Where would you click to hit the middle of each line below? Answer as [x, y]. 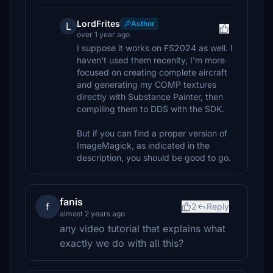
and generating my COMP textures [147, 84]
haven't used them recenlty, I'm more [151, 60]
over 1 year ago [103, 34]
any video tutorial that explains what [143, 229]
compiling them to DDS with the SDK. [151, 109]
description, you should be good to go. [154, 158]
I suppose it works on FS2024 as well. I [155, 48]
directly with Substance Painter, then [150, 97]
